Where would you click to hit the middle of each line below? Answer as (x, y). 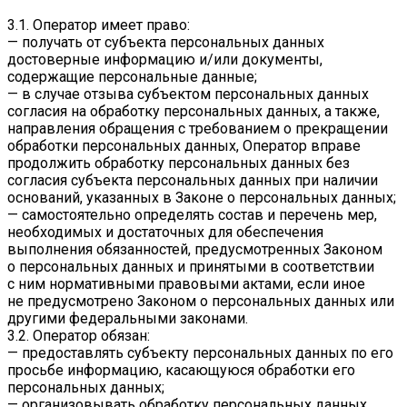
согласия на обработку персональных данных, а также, (194, 111)
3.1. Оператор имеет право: (99, 25)
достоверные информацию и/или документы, (165, 59)
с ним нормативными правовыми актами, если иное (186, 283)
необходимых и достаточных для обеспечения (165, 232)
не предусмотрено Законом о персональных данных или (201, 301)
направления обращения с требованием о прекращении (198, 128)
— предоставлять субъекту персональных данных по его (200, 352)
